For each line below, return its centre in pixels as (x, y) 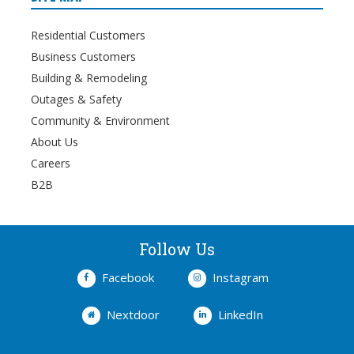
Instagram (240, 278)
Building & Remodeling (88, 78)
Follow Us (177, 249)
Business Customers (83, 57)
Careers (50, 164)
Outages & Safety (76, 100)
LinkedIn (241, 315)
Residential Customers (88, 36)
